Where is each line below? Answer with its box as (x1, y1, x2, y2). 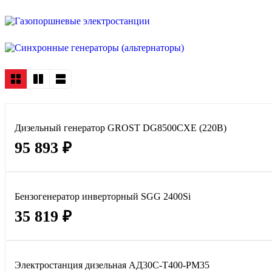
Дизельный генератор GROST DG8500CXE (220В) (15, 123, 226, 134)
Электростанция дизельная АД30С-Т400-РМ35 (15, 260, 209, 271)
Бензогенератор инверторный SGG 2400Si (15, 191, 191, 202)
